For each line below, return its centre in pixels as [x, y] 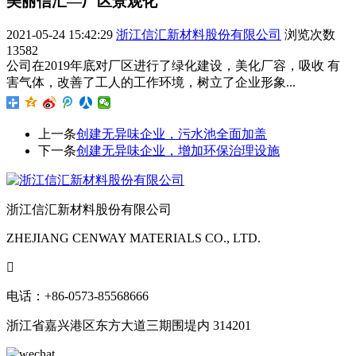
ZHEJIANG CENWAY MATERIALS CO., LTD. [133, 238]
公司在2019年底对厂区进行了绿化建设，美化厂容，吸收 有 [173, 66]
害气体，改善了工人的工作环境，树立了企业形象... [151, 83]
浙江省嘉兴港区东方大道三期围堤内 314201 [129, 326]
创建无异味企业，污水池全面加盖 [172, 134]
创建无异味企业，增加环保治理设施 [178, 151]
